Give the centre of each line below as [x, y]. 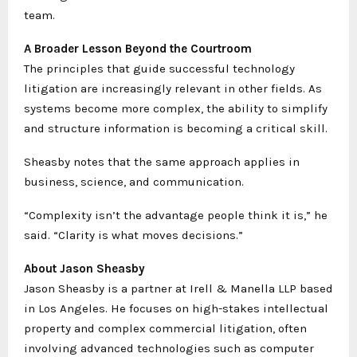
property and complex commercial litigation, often [165, 328]
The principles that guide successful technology [159, 69]
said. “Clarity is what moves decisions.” [133, 235]
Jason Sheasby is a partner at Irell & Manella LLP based [178, 288]
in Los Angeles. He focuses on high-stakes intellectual [176, 308]
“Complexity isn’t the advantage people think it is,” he [176, 215]
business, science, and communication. [134, 182]
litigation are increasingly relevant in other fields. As [173, 88]
